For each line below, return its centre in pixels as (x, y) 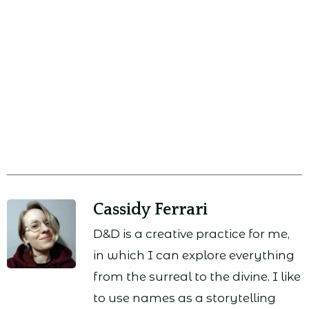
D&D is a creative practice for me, (191, 234)
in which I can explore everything (194, 256)
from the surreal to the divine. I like (197, 277)
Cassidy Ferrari (150, 210)
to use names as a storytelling (185, 298)
